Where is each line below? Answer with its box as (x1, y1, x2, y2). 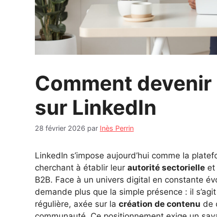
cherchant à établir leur (35, 162, 127, 172)
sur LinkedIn (35, 94, 156, 120)
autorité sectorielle (127, 162, 205, 172)
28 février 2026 (35, 124, 85, 132)
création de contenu (119, 199, 201, 209)
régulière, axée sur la (35, 199, 119, 209)
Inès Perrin (100, 124, 134, 132)
